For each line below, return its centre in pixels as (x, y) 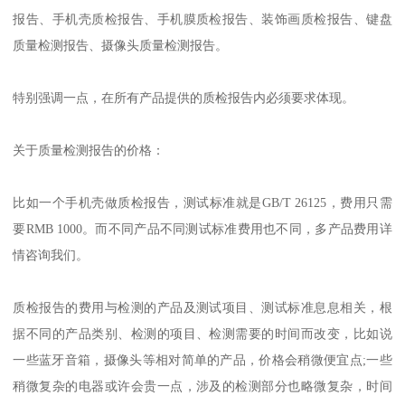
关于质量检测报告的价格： (89, 151)
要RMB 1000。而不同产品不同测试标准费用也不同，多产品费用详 (202, 229)
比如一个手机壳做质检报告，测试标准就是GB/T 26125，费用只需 (202, 203)
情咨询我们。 (51, 255)
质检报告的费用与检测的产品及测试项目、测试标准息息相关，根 (202, 308)
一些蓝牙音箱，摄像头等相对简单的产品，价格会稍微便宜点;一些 (202, 360)
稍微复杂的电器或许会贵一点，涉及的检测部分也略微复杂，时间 (202, 386)
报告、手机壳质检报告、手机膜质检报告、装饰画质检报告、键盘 (202, 19)
